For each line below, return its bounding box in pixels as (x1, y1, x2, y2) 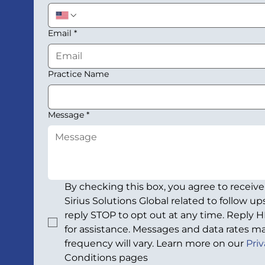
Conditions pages (64, 252, 148, 264)
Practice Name (47, 69, 109, 80)
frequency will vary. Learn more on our (64, 238, 246, 250)
